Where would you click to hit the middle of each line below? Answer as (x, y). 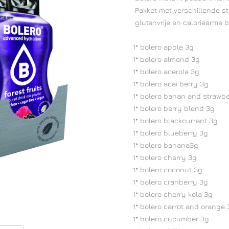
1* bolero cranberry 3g (167, 182)
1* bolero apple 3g (160, 47)
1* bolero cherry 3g (162, 157)
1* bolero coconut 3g (166, 169)
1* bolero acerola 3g (163, 71)
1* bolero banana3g (162, 145)
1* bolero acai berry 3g (167, 84)
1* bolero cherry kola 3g (169, 194)
